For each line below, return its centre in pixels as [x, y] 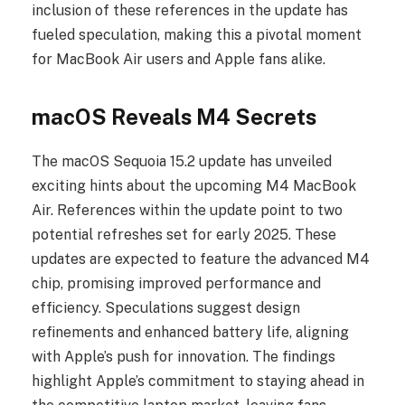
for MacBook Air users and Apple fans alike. [179, 60]
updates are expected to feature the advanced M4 [201, 259]
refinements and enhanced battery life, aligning [190, 332]
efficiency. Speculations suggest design [166, 307]
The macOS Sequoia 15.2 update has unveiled [182, 161]
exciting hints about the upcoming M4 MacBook [194, 185]
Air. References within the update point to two [187, 210]
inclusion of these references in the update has [190, 11]
